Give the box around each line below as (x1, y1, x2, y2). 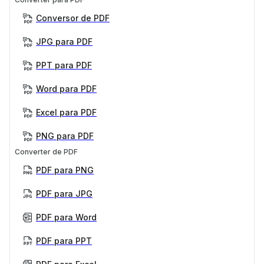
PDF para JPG (36, 188, 93, 199)
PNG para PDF (36, 130, 94, 141)
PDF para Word (36, 212, 97, 222)
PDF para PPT (36, 235, 92, 246)
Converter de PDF (15, 147, 78, 156)
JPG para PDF (36, 36, 93, 47)
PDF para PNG (36, 164, 94, 175)
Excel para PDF (36, 107, 97, 117)
